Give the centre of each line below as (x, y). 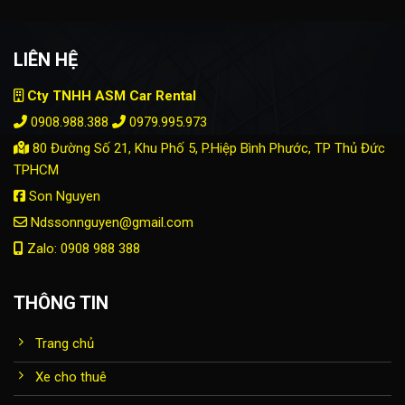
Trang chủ (64, 343)
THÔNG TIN (61, 303)
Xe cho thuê (71, 377)
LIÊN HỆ (46, 60)
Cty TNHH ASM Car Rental (112, 96)
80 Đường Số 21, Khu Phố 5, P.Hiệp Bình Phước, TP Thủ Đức (207, 149)
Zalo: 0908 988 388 (82, 249)
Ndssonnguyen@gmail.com (110, 223)
